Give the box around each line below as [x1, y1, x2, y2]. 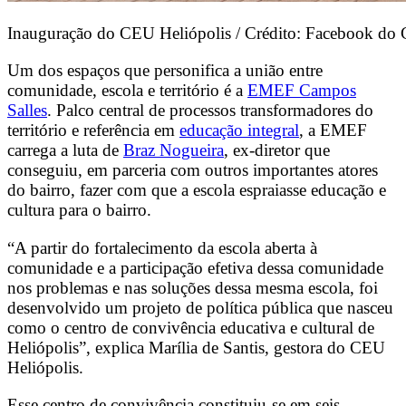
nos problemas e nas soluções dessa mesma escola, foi [7, 277, 378, 297]
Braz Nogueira [123, 140, 224, 160]
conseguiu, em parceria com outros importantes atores [7, 160, 378, 180]
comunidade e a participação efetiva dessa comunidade [7, 257, 383, 277]
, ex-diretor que [224, 140, 330, 160]
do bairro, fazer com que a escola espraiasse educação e [7, 180, 386, 200]
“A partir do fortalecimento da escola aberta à [7, 237, 317, 257]
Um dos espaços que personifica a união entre [7, 61, 323, 81]
